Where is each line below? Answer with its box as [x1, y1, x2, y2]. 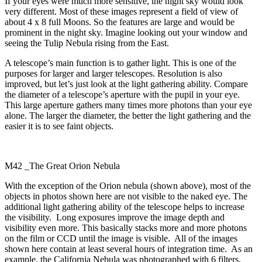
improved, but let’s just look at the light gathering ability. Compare [5, 78, 248, 89]
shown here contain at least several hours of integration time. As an [5, 243, 253, 254]
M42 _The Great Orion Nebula [5, 160, 120, 171]
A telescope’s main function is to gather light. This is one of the [5, 57, 236, 68]
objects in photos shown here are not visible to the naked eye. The [5, 191, 247, 201]
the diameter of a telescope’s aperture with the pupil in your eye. [5, 89, 240, 99]
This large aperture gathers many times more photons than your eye [5, 99, 252, 110]
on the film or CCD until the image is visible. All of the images [5, 233, 237, 243]
